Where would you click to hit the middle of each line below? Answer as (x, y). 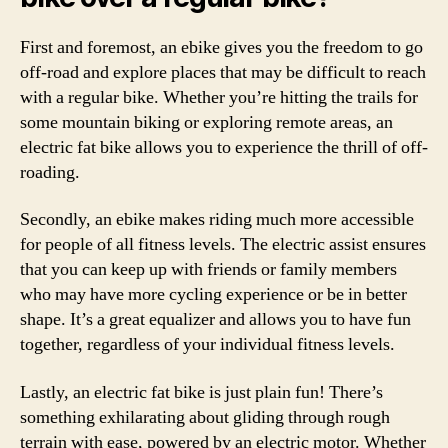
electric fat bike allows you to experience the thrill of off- (224, 147)
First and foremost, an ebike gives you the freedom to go (221, 47)
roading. (50, 172)
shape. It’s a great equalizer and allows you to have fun (215, 319)
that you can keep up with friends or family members (208, 269)
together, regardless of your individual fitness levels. (207, 344)
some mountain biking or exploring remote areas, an (206, 122)
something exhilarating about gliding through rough (205, 417)
